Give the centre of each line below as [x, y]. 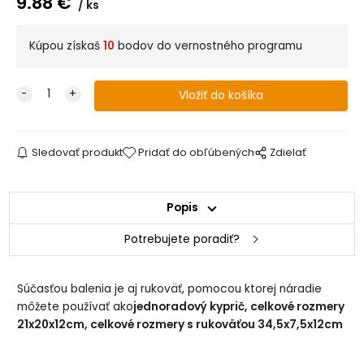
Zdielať [288, 153]
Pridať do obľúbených [197, 153]
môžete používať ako [76, 306]
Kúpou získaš [66, 46]
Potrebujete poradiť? [182, 240]
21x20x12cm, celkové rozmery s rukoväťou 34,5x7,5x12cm [180, 324]
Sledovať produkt [77, 153]
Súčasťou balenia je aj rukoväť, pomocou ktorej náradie [170, 288]
